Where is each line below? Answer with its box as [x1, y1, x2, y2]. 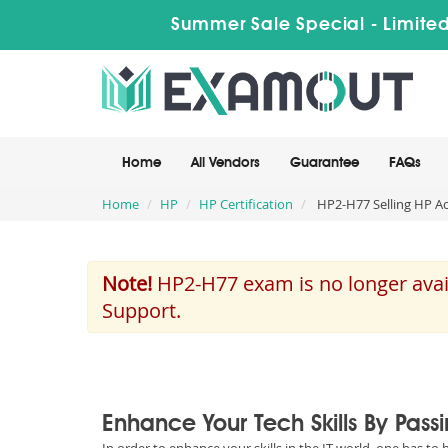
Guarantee [290, 156, 359, 170]
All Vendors [191, 156, 260, 170]
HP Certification [199, 195, 293, 213]
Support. [102, 297, 181, 324]
